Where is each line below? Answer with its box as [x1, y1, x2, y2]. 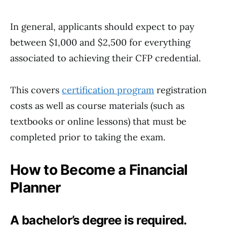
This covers [10, 84, 62, 96]
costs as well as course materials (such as [10, 100, 184, 111]
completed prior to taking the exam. [10, 131, 165, 143]
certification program [62, 84, 154, 96]
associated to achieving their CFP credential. [10, 52, 201, 64]
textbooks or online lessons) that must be [10, 116, 186, 127]
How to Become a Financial [10, 161, 188, 178]
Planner [10, 179, 61, 196]
